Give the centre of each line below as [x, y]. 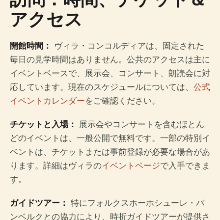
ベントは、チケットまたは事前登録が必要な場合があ [110, 152]
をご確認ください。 [123, 101]
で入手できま [185, 166]
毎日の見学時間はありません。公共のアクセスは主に [110, 60]
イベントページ [131, 166]
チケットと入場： [43, 124]
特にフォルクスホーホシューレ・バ [136, 203]
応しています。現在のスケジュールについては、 [102, 87]
